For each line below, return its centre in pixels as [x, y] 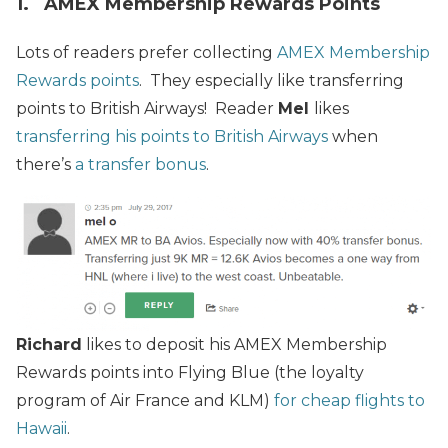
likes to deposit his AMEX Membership [234, 345]
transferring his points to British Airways [172, 137]
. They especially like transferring [271, 81]
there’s [45, 165]
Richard [49, 345]
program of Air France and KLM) [145, 401]
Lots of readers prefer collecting [146, 53]
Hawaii [41, 429]
